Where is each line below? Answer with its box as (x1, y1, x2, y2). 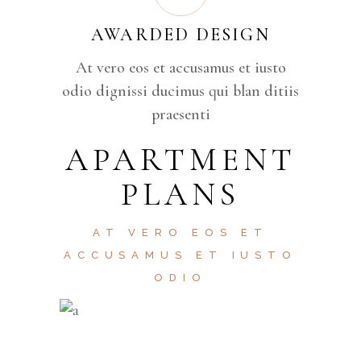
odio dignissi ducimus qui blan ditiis (62, 81, 299, 101)
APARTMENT (64, 140, 297, 179)
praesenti (151, 105, 210, 124)
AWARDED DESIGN (91, 24, 270, 45)
